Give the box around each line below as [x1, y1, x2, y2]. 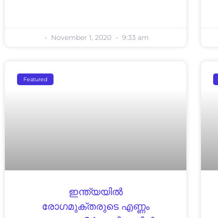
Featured [23, 75, 48, 83]
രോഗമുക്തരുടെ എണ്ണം [42, 200, 150, 213]
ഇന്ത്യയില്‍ [69, 186, 123, 198]
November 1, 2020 [49, 33, 114, 42]
